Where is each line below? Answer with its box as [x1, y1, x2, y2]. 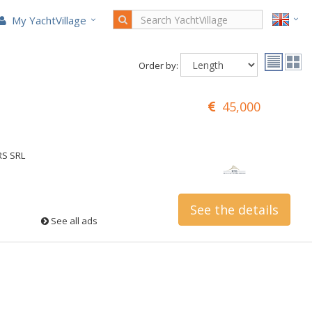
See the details [189, 201, 279, 219]
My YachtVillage [9, 13, 86, 27]
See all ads [49, 214, 97, 228]
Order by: [139, 59, 178, 72]
